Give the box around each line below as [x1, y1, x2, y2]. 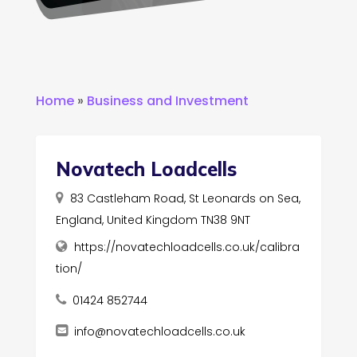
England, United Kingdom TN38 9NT [55, 211, 250, 228]
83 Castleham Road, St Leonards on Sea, [69, 190, 300, 206]
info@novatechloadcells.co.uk [73, 323, 245, 339]
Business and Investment [86, 91, 249, 110]
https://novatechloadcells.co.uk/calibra [73, 238, 300, 255]
